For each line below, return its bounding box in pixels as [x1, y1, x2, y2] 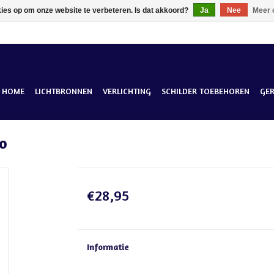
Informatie [86, 242, 128, 252]
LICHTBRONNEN [35, 86, 92, 96]
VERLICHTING [103, 86, 151, 96]
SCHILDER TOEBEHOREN [161, 86, 250, 96]
